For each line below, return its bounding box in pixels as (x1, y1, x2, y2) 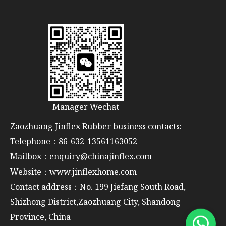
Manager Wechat (52, 101, 119, 112)
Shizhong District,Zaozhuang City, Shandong (10, 196, 181, 207)
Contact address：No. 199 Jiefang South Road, (10, 181, 186, 192)
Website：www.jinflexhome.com (10, 165, 137, 177)
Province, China (10, 211, 71, 222)
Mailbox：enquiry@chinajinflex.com (10, 150, 152, 162)
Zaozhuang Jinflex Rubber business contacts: (10, 120, 182, 132)
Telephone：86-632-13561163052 (10, 135, 137, 147)
